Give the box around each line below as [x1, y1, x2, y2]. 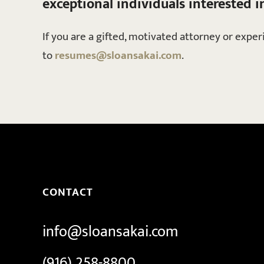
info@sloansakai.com [42, 219, 178, 245]
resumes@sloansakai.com [55, 45, 181, 65]
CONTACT [42, 182, 93, 202]
